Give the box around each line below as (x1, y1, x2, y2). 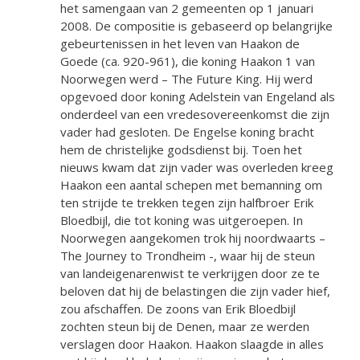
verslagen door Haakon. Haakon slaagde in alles (60, 335, 324, 352)
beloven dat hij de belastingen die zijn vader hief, (60, 282, 330, 299)
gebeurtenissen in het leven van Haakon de (60, 35, 300, 51)
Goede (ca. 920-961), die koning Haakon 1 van (60, 52, 315, 69)
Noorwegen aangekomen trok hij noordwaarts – (60, 229, 325, 246)
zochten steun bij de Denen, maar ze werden (60, 317, 309, 334)
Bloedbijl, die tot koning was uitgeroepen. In (60, 211, 303, 228)
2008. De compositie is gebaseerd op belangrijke (60, 17, 333, 34)
